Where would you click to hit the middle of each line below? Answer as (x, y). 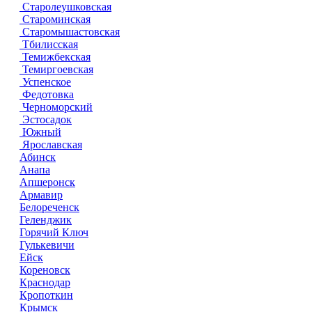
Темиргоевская (56, 69)
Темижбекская (55, 56)
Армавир (41, 194)
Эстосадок (46, 119)
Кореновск (45, 270)
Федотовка (47, 94)
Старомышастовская (70, 31)
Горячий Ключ (54, 232)
